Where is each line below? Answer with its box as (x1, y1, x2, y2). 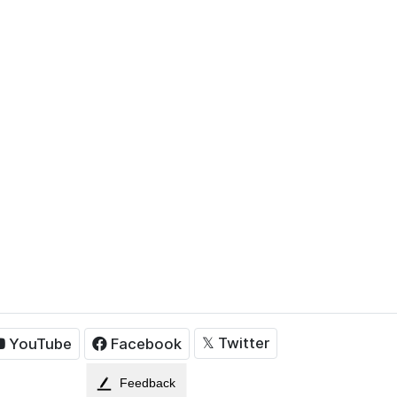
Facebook (111, 334, 182, 353)
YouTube (9, 334, 72, 353)
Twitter (218, 334, 269, 353)
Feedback (120, 376, 176, 390)
